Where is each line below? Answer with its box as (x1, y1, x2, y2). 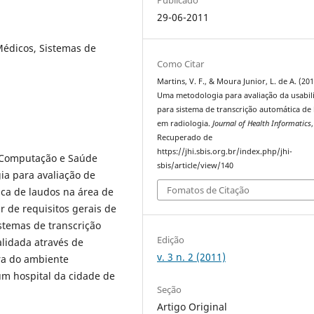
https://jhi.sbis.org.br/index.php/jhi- (157, 146, 293, 156)
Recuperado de (157, 132, 213, 142)
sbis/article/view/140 (157, 160, 234, 170)
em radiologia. (157, 118, 213, 128)
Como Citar (157, 57, 205, 70)
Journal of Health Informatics (212, 118, 312, 128)
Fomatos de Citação (167, 184, 250, 197)
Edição (157, 233, 185, 247)
